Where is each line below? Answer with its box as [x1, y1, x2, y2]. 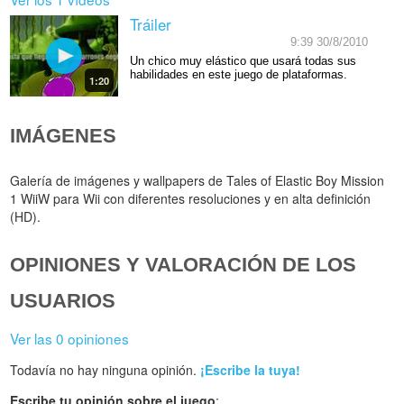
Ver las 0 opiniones [10, 327, 130, 348]
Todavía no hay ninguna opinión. [10, 360, 201, 379]
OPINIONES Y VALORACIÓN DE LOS [10, 252, 357, 276]
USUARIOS [10, 289, 116, 312]
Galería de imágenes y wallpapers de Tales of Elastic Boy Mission [10, 170, 385, 189]
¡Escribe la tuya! [200, 360, 301, 379]
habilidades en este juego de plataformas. [129, 68, 347, 81]
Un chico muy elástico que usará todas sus [129, 54, 356, 68]
